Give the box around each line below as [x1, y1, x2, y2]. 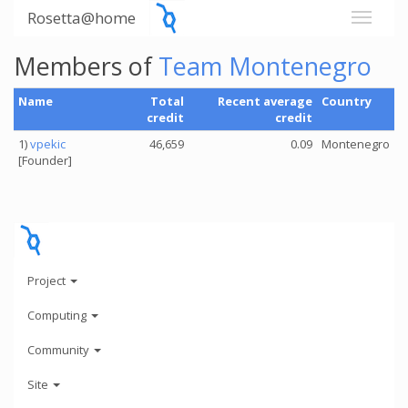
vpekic [30, 136, 66, 152]
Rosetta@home [27, 7, 136, 28]
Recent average [218, 93, 312, 109]
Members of [14, 49, 158, 83]
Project [27, 271, 68, 289]
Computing [27, 306, 89, 323]
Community [27, 341, 92, 358]
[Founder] [18, 152, 72, 168]
